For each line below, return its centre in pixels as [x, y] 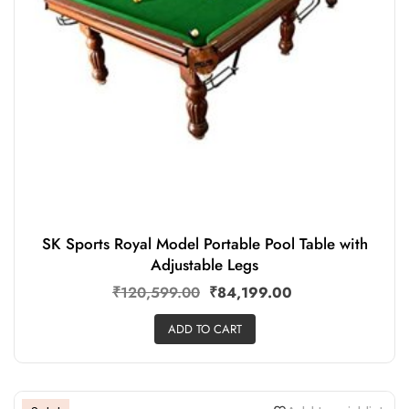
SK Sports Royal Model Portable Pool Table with [204, 244]
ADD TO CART [204, 329]
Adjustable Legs [204, 265]
